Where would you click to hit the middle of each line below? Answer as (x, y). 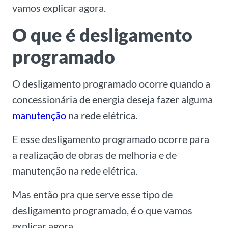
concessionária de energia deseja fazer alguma (112, 99)
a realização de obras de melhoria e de (94, 155)
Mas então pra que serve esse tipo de (92, 195)
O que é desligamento (102, 35)
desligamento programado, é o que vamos (102, 210)
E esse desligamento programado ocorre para (111, 139)
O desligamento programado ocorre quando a (111, 84)
